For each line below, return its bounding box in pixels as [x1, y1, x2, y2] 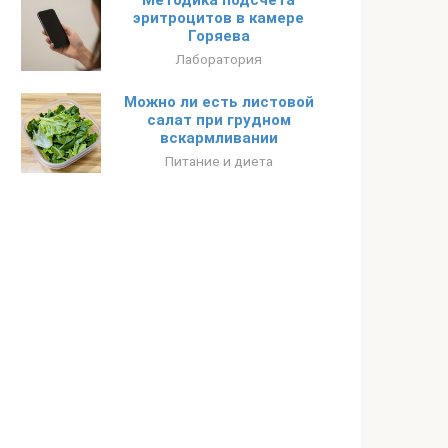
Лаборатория [175, 51, 262, 67]
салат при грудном [146, 111, 291, 129]
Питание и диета [164, 153, 273, 169]
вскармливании [159, 129, 278, 147]
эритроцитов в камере [133, 9, 304, 27]
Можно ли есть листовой [123, 93, 314, 111]
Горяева [187, 27, 250, 45]
